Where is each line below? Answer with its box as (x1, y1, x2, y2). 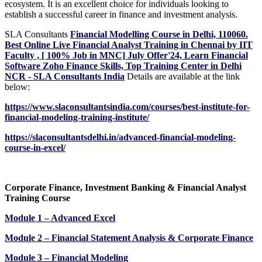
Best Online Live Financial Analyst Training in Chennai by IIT (5, 40, 253, 50)
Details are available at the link (125, 71, 240, 82)
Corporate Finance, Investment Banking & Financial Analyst (5, 182, 246, 193)
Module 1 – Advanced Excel (5, 213, 115, 223)
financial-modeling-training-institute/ (5, 112, 149, 123)
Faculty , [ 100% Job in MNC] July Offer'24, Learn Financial (5, 50, 248, 61)
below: (5, 82, 30, 92)
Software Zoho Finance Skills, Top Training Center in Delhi (5, 61, 242, 71)
